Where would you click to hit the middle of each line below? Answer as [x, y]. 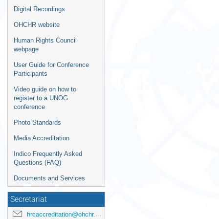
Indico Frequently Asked [48, 154]
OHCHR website [37, 25]
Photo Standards [37, 122]
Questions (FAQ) [37, 163]
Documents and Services [49, 178]
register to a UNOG [41, 98]
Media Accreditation [42, 138]
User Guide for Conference [51, 65]
